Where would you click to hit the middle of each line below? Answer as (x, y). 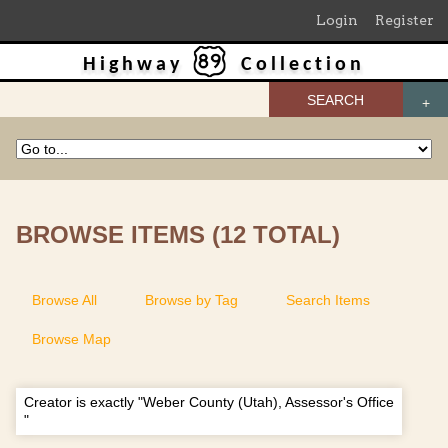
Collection (303, 65)
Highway (133, 65)
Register (404, 20)
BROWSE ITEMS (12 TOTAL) (178, 235)
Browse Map (71, 338)
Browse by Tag (191, 299)
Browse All (64, 299)
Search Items (328, 299)
